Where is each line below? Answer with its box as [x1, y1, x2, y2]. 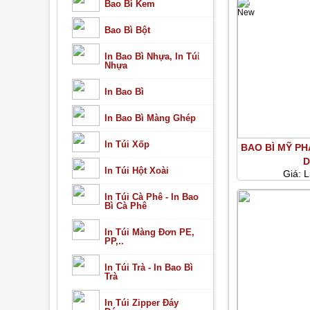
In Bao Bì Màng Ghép [104, 113, 196, 123]
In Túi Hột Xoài [104, 165, 169, 176]
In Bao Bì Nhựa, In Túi [104, 51, 200, 62]
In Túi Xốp [104, 139, 149, 149]
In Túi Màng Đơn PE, [104, 227, 194, 237]
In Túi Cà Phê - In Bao [104, 192, 199, 202]
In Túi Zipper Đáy [104, 298, 179, 308]
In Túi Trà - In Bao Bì [104, 262, 193, 273]
